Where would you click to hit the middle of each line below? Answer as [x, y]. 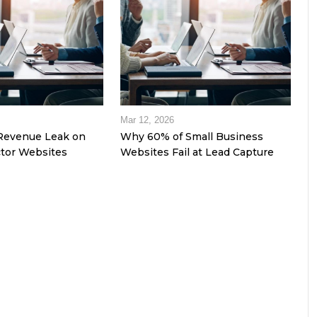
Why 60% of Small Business [191, 137]
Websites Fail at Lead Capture [197, 152]
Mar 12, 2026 [147, 120]
